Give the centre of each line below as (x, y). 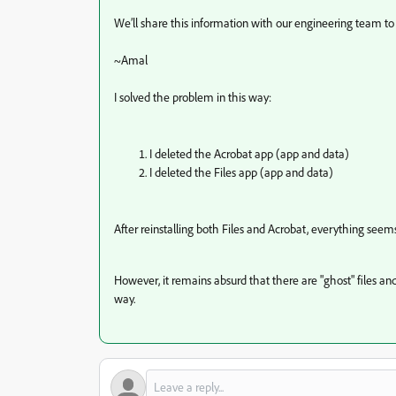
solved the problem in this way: (195, 97)
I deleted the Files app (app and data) (241, 172)
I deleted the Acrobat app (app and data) (249, 153)
